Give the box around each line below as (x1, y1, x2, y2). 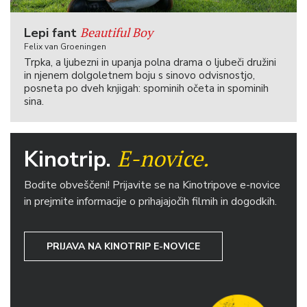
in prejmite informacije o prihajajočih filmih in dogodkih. (24, 194, 277, 210)
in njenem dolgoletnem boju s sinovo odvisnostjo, (24, 69, 255, 83)
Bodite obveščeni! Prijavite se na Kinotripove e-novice (24, 177, 280, 193)
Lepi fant (24, 25, 80, 42)
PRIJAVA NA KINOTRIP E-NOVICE (47, 240, 200, 254)
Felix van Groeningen (24, 41, 106, 53)
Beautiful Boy (80, 24, 153, 41)
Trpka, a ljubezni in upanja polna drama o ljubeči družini (24, 56, 276, 70)
